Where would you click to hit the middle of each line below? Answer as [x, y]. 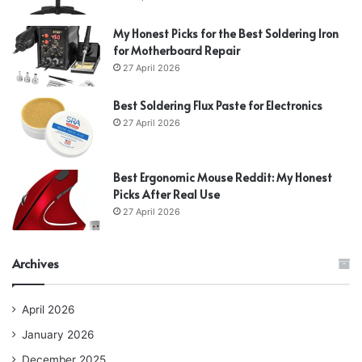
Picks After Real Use [166, 194]
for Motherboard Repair [177, 50]
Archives [36, 263]
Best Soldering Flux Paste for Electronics [218, 105]
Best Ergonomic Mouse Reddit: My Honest [223, 177]
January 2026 [58, 334]
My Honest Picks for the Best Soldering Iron [226, 33]
